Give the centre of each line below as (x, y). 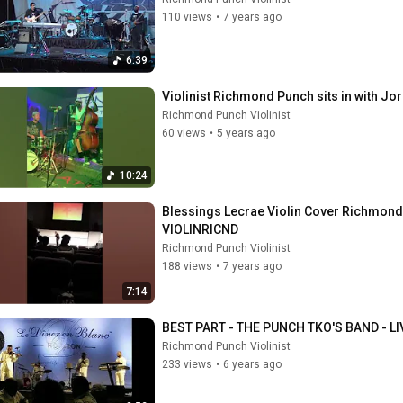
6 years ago (252, 364)
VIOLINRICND (200, 229)
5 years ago (246, 133)
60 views (184, 133)
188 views (187, 266)
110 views (187, 17)
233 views (187, 364)
